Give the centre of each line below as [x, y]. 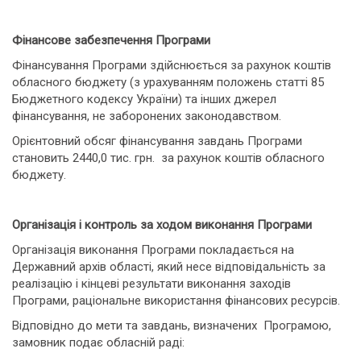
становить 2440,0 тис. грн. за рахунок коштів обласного [168, 158]
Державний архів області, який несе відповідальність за [169, 267]
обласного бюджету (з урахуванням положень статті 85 [168, 82]
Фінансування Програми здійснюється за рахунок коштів [172, 65]
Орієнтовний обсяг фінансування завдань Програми [157, 141]
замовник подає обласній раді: [98, 342]
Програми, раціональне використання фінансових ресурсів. [176, 301]
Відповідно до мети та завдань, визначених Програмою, [172, 326]
